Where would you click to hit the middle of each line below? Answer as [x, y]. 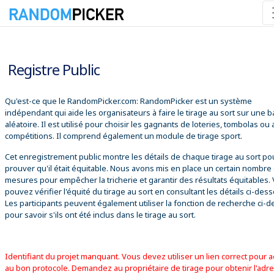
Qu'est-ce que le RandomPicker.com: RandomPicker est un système [128, 101]
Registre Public [54, 69]
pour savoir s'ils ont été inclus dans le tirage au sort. [100, 214]
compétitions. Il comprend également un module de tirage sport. [124, 135]
